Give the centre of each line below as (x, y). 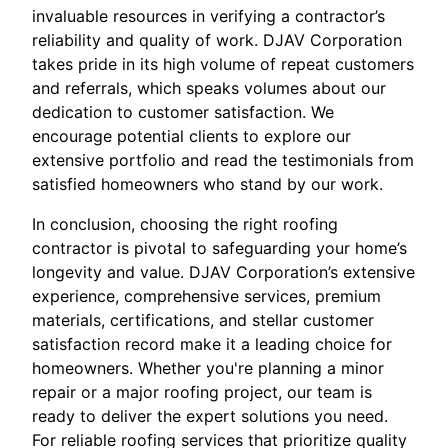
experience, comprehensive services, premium (206, 296)
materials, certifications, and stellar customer (203, 320)
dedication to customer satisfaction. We (183, 112)
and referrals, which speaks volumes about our (209, 88)
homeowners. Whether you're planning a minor (208, 368)
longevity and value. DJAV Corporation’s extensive (223, 272)
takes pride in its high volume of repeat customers (223, 64)
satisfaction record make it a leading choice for (212, 344)
